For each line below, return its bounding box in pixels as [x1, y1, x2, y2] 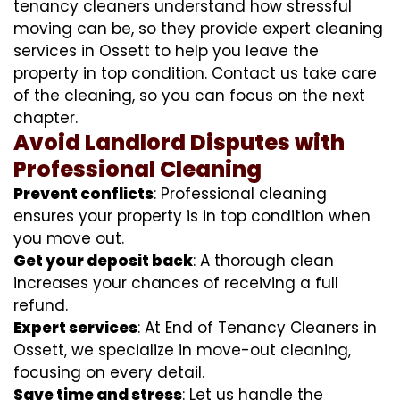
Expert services [13, 316, 137, 338]
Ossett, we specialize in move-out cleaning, [13, 338, 351, 361]
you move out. [13, 227, 124, 249]
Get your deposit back [13, 249, 193, 271]
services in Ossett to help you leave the [13, 39, 319, 62]
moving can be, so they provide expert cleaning [13, 17, 383, 39]
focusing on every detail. [13, 361, 204, 383]
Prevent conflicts [13, 182, 154, 204]
